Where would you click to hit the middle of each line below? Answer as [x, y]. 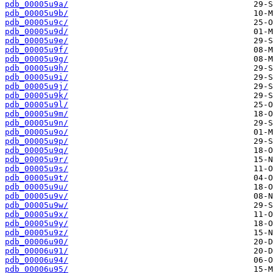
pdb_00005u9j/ [37, 87]
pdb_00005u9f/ [37, 50]
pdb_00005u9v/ [37, 196]
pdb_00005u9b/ [37, 13]
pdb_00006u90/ [37, 242]
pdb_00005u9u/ [37, 187]
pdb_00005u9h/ [37, 68]
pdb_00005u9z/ [37, 233]
